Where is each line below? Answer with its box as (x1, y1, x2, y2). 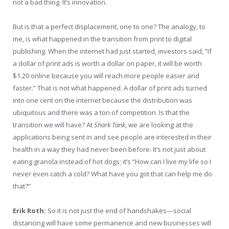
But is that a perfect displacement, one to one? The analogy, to (13, 22, 205, 32)
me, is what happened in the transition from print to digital (13, 34, 192, 44)
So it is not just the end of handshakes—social (46, 206, 191, 216)
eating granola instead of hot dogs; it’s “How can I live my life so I (13, 157, 211, 167)
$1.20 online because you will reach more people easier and (13, 71, 199, 81)
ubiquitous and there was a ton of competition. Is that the (13, 108, 190, 118)
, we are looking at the (125, 120, 193, 130)
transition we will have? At (13, 120, 94, 130)
